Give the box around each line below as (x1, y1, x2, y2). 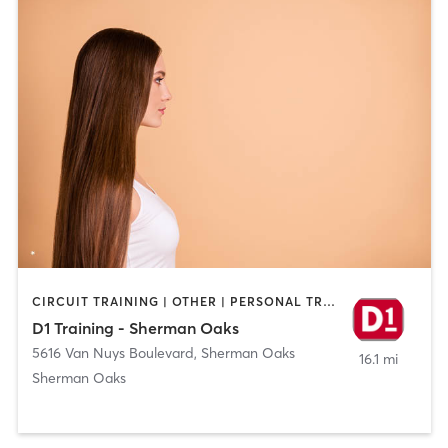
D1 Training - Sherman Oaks (31, 317, 239, 338)
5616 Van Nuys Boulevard (31, 343, 194, 362)
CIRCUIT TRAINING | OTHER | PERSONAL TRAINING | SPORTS (322, 294, 335, 310)
